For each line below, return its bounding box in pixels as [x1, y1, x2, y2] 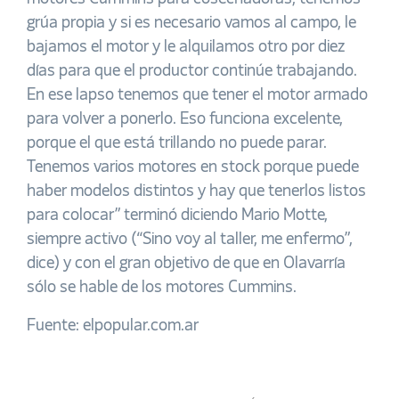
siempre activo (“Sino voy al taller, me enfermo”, [27, 232, 353, 248]
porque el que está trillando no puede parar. [27, 135, 327, 152]
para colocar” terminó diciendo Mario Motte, [27, 208, 328, 224]
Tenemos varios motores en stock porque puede [27, 159, 359, 176]
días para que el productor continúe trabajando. [27, 63, 357, 80]
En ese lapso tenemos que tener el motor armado [27, 87, 368, 104]
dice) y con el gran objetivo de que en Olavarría [27, 256, 346, 273]
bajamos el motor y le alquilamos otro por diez [27, 39, 345, 56]
